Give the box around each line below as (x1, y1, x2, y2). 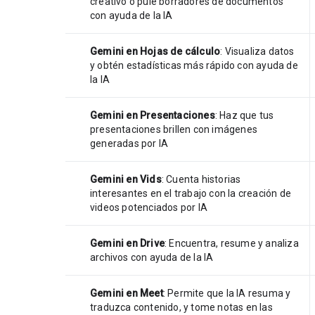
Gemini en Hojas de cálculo (90, 45, 221, 57)
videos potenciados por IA (90, 201, 207, 213)
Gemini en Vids (90, 173, 162, 185)
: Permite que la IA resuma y (162, 287, 291, 299)
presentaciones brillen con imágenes (90, 123, 257, 135)
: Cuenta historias (161, 173, 241, 185)
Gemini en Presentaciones (90, 109, 215, 121)
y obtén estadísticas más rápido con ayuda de (90, 59, 298, 71)
